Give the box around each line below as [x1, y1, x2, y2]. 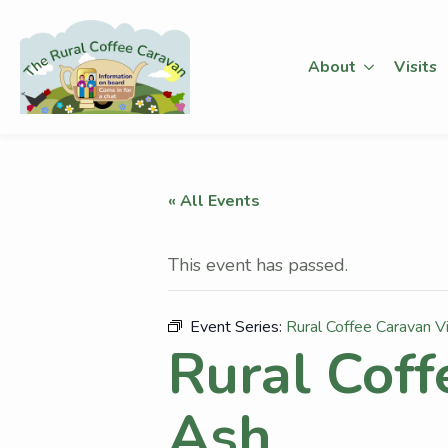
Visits [393, 55, 437, 78]
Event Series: [190, 315, 286, 338]
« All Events [168, 189, 260, 212]
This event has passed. [168, 252, 348, 277]
